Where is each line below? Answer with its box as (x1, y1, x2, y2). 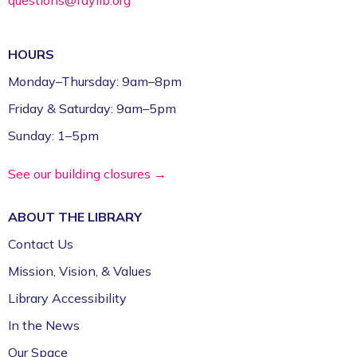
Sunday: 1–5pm (8, 127, 99, 143)
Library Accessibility (8, 289, 127, 306)
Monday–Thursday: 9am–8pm (8, 73, 182, 89)
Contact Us (8, 235, 73, 252)
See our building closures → (8, 165, 167, 182)
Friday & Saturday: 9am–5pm (8, 100, 176, 116)
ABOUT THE (8, 208, 88, 225)
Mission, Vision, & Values (8, 262, 151, 279)
